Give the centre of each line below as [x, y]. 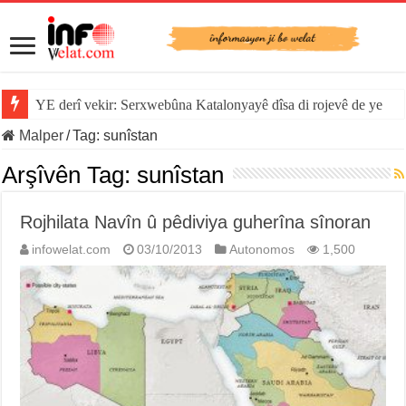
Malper [40, 136]
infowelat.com [72, 250]
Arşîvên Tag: [70, 175]
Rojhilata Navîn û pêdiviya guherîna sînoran [196, 222]
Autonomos [262, 250]
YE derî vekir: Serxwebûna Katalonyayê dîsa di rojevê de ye [209, 105]
